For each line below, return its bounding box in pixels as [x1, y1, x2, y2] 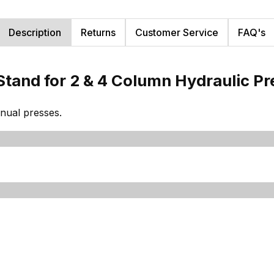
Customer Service [135, 26, 218, 39]
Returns [81, 26, 116, 39]
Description [9, 26, 61, 39]
